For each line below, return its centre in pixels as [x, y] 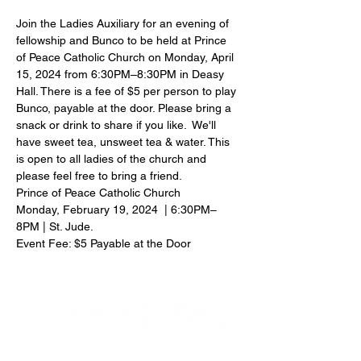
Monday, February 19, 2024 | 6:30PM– [116, 210]
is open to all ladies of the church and [113, 159]
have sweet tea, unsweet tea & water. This [124, 142]
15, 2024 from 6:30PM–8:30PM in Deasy [122, 74]
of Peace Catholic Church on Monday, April [127, 57]
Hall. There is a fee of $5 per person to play [128, 91]
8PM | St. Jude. [55, 226]
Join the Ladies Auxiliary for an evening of [124, 23]
